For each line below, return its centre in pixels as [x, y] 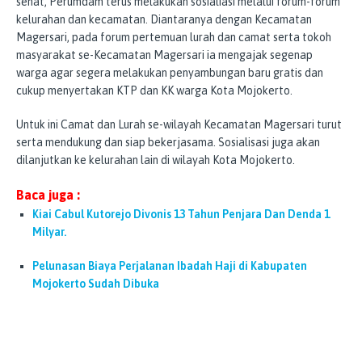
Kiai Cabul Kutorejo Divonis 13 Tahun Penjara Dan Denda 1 [181, 214]
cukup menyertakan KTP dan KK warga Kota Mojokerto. [154, 90]
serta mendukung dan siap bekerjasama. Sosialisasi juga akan [168, 142]
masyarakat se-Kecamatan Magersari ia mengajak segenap [164, 55]
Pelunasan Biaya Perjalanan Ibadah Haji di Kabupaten [170, 265]
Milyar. [49, 232]
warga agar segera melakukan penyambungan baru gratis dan [170, 72]
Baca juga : [48, 194]
